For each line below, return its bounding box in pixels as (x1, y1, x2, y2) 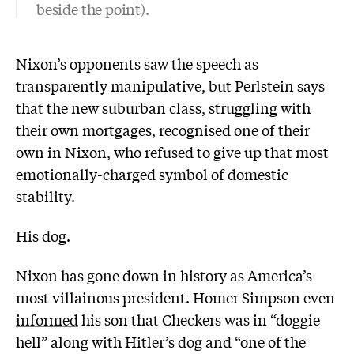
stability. (16, 186, 75, 207)
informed (16, 308, 78, 330)
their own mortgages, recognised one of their (16, 119, 310, 141)
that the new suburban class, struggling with (16, 97, 311, 119)
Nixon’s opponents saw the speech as (16, 53, 258, 74)
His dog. (16, 224, 70, 246)
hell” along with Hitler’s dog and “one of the (16, 330, 306, 352)
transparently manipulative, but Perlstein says (16, 75, 325, 96)
